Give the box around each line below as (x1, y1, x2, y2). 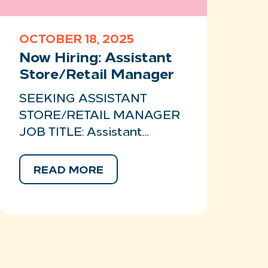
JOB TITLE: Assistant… (19, 127, 150, 139)
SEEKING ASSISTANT (19, 93, 148, 105)
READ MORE (33, 165, 104, 176)
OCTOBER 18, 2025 (19, 34, 135, 46)
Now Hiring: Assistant (19, 51, 173, 66)
